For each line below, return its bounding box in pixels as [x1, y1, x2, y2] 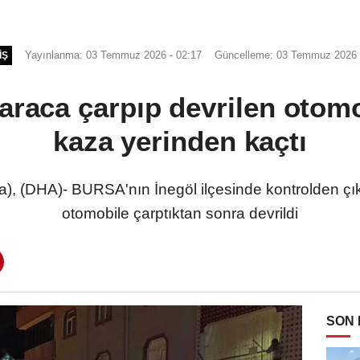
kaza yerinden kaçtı [52, 125, 308, 157]
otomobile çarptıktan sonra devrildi [62, 204, 298, 222]
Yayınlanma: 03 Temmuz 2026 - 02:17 [25, 48, 202, 61]
